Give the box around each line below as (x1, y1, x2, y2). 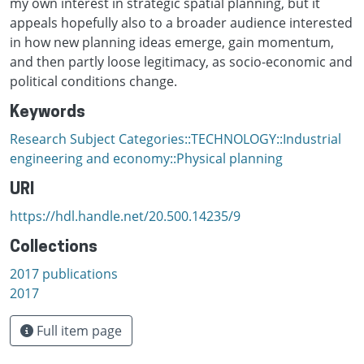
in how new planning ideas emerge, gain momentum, (10, 32, 334, 51)
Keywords (10, 104, 85, 121)
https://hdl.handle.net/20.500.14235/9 (10, 206, 240, 225)
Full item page (33, 321, 122, 340)
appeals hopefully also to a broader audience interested (10, 13, 353, 32)
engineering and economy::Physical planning (10, 149, 283, 167)
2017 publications (10, 264, 118, 283)
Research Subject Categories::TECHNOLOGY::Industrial (10, 129, 341, 148)
